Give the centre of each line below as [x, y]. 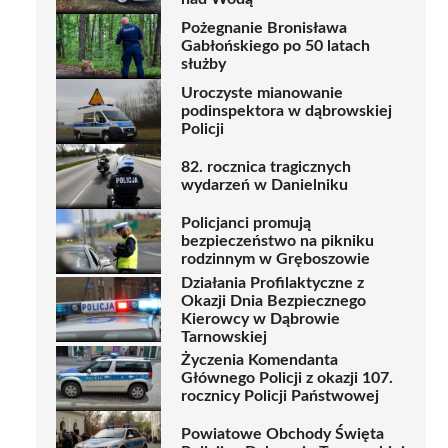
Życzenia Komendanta [259, 360]
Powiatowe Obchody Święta [282, 434]
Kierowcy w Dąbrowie [260, 318]
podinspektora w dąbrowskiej [286, 111]
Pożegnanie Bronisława [264, 28]
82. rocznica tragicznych [266, 167]
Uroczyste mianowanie [262, 93]
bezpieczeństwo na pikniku [277, 241]
